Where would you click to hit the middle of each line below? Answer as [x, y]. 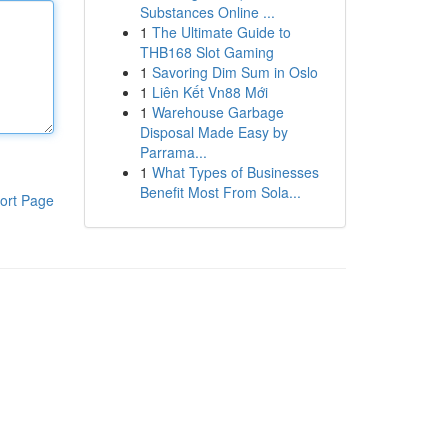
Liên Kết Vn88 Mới [209, 92]
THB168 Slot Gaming [206, 52]
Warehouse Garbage [217, 112]
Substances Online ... [207, 12]
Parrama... [173, 152]
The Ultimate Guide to [221, 32]
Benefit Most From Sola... [220, 192]
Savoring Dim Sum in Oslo [234, 72]
